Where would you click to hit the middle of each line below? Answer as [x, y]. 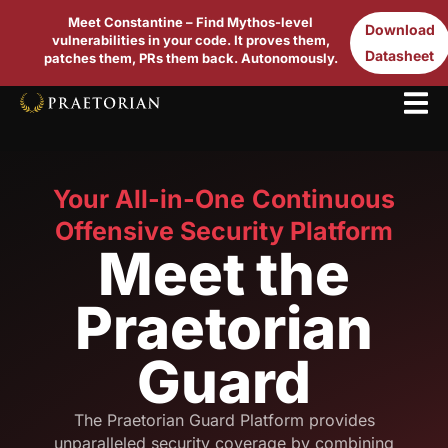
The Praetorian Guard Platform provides [224, 420]
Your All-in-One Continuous [224, 199]
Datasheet [400, 55]
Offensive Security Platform [224, 231]
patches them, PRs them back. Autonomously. [190, 58]
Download [399, 29]
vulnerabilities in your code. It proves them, [190, 40]
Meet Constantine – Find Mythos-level [191, 22]
